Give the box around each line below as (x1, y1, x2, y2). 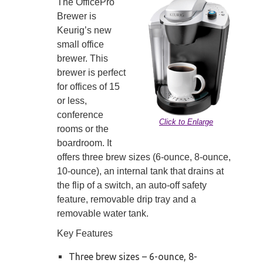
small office (57, 39, 104, 50)
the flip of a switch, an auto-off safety (57, 180, 207, 191)
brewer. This (57, 53, 108, 64)
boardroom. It (57, 138, 112, 149)
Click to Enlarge (159, 117, 213, 127)
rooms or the (57, 124, 109, 134)
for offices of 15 (57, 82, 120, 92)
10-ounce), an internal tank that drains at (57, 166, 224, 177)
